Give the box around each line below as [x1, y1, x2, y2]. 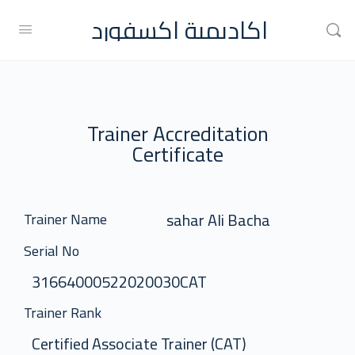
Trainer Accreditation [86, 114, 269, 153]
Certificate [132, 135, 223, 174]
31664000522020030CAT [32, 267, 207, 296]
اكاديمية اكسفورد [91, 7, 268, 52]
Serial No [24, 238, 79, 264]
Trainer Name [24, 206, 107, 232]
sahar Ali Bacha [166, 205, 270, 235]
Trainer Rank [24, 300, 101, 326]
